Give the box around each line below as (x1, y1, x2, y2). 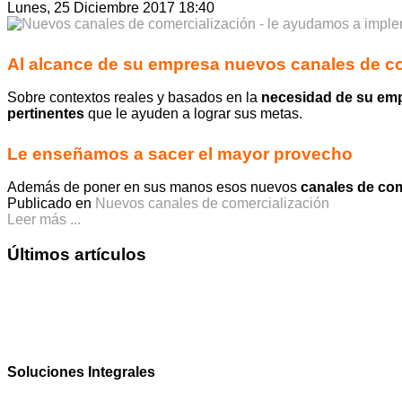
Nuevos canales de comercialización (95, 195, 329, 211)
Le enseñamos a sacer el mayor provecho (7, 144, 353, 163)
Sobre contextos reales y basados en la (7, 90, 261, 106)
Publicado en (7, 195, 92, 211)
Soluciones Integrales (7, 364, 155, 380)
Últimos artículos (7, 244, 146, 264)
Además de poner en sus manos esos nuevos (7, 179, 301, 195)
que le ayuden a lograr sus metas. (84, 106, 302, 122)
